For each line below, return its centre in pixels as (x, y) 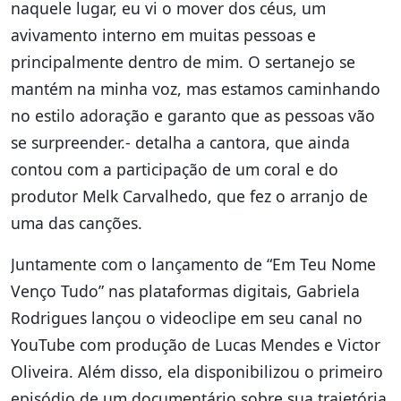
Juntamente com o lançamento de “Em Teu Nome (193, 264)
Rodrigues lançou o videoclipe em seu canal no (187, 318)
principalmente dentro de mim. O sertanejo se (183, 62)
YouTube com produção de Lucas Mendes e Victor (196, 345)
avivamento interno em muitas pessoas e (163, 35)
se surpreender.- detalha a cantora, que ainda (180, 143)
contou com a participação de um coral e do (175, 170)
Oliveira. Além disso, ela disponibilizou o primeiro (197, 372)
